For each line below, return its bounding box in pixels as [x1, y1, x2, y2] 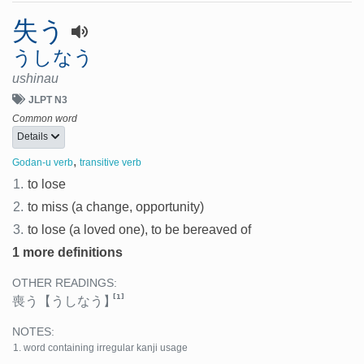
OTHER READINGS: [12, 277, 117, 290]
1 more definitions [12, 245, 123, 260]
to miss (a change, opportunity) [28, 200, 205, 214]
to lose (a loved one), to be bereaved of [28, 223, 252, 237]
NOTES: [12, 326, 54, 339]
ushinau [12, 71, 58, 85]
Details [17, 131, 50, 143]
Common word [12, 112, 77, 124]
